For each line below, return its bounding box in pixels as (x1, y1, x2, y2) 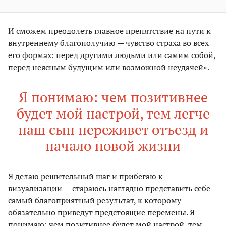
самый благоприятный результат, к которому (8, 195, 181, 206)
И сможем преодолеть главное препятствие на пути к (8, 25, 211, 37)
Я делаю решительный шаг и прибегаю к (8, 171, 163, 182)
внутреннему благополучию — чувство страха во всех (8, 37, 209, 49)
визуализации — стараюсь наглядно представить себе (8, 183, 210, 194)
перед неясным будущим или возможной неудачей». (8, 62, 209, 73)
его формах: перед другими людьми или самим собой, (8, 49, 215, 61)
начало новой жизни (45, 136, 181, 155)
